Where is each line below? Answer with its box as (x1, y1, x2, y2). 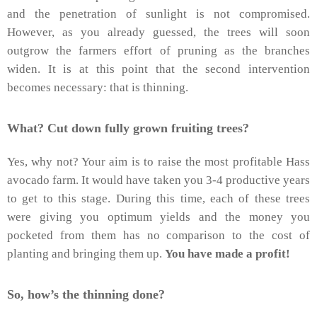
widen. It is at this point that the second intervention (7, 62, 310, 76)
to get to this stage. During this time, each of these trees (7, 191, 310, 205)
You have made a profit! (165, 246, 290, 260)
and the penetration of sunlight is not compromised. (7, 7, 310, 21)
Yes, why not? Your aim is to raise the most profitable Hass (7, 154, 310, 168)
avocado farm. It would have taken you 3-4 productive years (7, 173, 310, 187)
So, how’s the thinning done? (7, 287, 165, 301)
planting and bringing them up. (7, 246, 165, 260)
